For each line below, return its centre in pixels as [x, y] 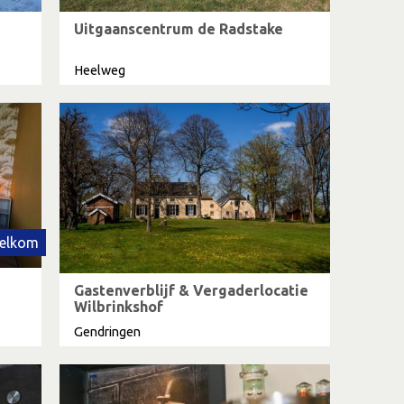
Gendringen [107, 332]
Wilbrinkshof [119, 307]
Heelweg [100, 70]
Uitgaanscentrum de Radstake [179, 29]
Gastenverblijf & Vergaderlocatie [191, 290]
